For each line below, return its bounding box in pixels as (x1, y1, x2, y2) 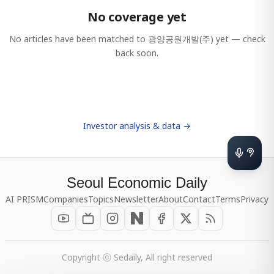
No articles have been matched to (9, 33, 148, 45)
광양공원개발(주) (147, 33, 213, 45)
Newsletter (114, 193, 158, 205)
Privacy (240, 193, 268, 205)
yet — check (213, 33, 265, 45)
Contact (183, 193, 215, 205)
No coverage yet (87, 9, 187, 25)
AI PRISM (6, 193, 43, 205)
